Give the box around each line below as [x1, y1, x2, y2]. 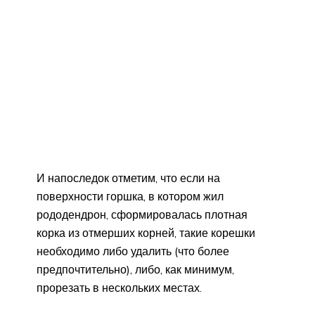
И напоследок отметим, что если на [37, 170, 220, 185]
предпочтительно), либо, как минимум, [37, 262, 234, 276]
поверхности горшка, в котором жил [37, 188, 224, 203]
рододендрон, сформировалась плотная [37, 207, 247, 221]
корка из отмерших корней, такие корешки [37, 225, 255, 240]
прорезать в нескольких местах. [37, 280, 202, 295]
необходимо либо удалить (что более [37, 243, 229, 258]
